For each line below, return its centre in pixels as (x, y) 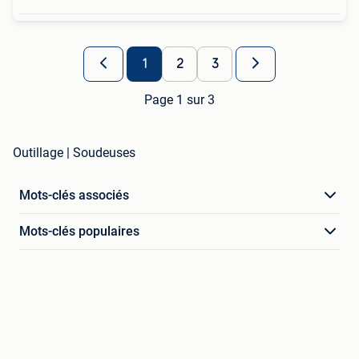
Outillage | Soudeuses (74, 153)
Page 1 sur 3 (179, 100)
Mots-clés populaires (79, 232)
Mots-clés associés (74, 196)
